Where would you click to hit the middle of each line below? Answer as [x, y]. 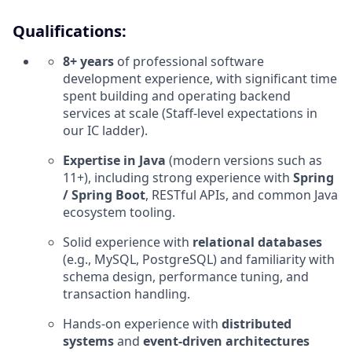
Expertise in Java [114, 161]
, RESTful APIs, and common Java [242, 195]
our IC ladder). [105, 131]
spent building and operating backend [177, 96]
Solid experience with [128, 242]
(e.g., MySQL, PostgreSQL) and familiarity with [199, 260]
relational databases [257, 242]
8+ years [88, 62]
